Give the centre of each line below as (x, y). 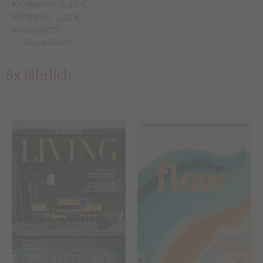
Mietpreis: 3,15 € (47, 17)
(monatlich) (36, 30)
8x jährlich (39, 75)
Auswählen (46, 43)
